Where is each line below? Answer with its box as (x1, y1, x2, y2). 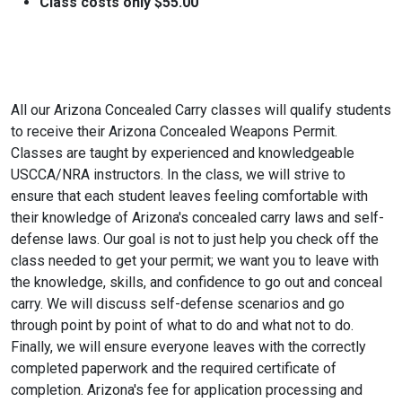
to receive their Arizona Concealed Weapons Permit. (11, 123, 337, 140)
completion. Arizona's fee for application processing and (11, 381, 363, 398)
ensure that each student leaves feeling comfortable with (11, 188, 368, 205)
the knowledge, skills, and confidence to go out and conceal (11, 274, 382, 291)
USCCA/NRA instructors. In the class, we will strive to (11, 166, 345, 183)
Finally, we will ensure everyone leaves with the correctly (11, 338, 366, 355)
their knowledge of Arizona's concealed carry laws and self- (11, 209, 384, 226)
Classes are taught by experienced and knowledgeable (11, 144, 354, 162)
